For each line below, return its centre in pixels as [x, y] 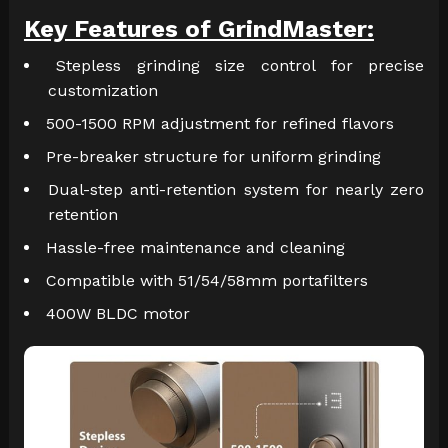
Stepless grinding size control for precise [240, 66]
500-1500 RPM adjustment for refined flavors [219, 124]
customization [102, 91]
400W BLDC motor [117, 314]
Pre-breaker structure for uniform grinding [213, 157]
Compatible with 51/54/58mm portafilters [206, 281]
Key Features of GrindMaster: [198, 29]
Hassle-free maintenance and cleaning [195, 248]
